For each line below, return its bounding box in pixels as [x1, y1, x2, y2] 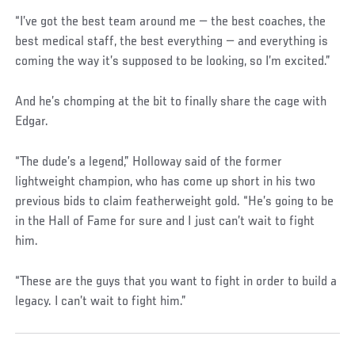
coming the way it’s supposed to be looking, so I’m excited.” [15, 54, 331, 69]
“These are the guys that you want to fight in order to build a [15, 274, 338, 289]
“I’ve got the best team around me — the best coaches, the [15, 14, 326, 29]
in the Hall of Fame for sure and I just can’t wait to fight [15, 214, 315, 229]
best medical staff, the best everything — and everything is [15, 34, 329, 49]
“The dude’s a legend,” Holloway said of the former [15, 155, 283, 170]
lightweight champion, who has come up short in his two [15, 174, 316, 189]
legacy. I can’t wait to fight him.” [15, 294, 187, 309]
